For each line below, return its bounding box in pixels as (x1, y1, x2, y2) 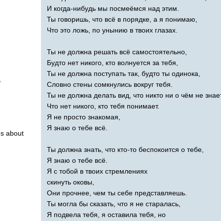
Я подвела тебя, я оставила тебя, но (47, 210, 166, 219)
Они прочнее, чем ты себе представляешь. (47, 188, 187, 197)
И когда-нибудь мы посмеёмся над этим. (47, 4, 179, 12)
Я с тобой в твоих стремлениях (47, 167, 147, 175)
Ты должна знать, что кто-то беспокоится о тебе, (47, 145, 204, 153)
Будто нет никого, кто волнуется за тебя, (47, 58, 178, 67)
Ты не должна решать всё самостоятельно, (47, 47, 187, 56)
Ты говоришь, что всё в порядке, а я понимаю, (47, 15, 197, 23)
